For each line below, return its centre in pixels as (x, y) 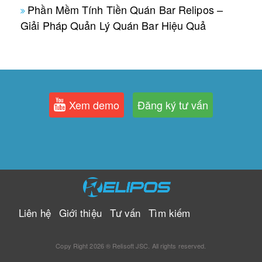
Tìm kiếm (170, 212)
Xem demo (93, 104)
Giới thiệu (80, 212)
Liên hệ (35, 212)
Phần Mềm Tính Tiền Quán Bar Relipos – (125, 10)
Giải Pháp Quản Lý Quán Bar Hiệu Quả (113, 25)
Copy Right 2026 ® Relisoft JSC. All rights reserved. (131, 245)
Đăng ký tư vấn (173, 104)
